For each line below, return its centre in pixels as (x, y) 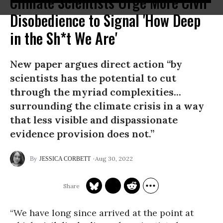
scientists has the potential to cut (93, 78)
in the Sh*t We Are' (63, 38)
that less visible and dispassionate (94, 120)
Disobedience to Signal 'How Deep (105, 20)
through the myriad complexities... (96, 92)
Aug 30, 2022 (114, 158)
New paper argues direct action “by (96, 64)
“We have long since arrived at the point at (102, 213)
